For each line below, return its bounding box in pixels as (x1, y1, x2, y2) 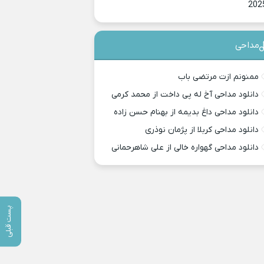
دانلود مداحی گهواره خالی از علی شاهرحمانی (111, 142, 259, 153)
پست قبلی (3, 204, 14, 237)
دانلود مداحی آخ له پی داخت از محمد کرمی (111, 89, 259, 100)
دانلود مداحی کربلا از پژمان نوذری (145, 124, 259, 136)
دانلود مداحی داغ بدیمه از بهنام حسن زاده (114, 107, 259, 118)
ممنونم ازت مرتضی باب (178, 71, 259, 82)
